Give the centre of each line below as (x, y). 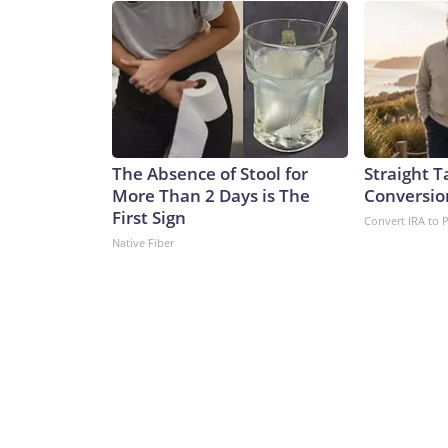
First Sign (149, 218)
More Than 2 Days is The (211, 196)
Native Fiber (143, 243)
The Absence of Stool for (210, 174)
